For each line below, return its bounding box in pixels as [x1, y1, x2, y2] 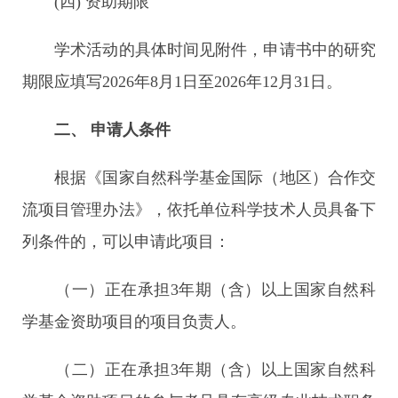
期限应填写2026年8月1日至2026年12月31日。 [22, 73, 342, 91]
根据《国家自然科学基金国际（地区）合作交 [22, 169, 376, 187]
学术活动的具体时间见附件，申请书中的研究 [22, 41, 376, 59]
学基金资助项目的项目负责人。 [22, 313, 246, 330]
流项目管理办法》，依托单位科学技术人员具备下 [22, 201, 376, 219]
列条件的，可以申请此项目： [22, 233, 230, 251]
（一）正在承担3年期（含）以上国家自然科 [22, 281, 376, 298]
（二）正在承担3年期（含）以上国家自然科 [22, 361, 376, 378]
